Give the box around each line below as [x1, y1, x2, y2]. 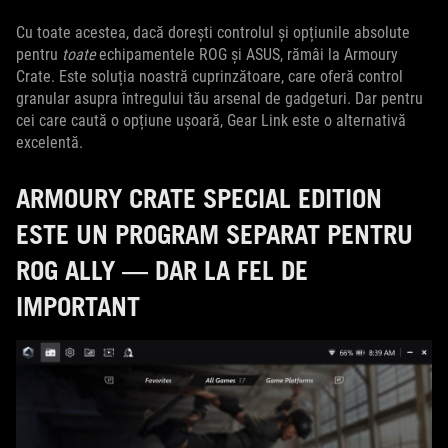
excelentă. [16, 133, 83, 152]
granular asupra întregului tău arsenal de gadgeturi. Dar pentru [16, 89, 423, 108]
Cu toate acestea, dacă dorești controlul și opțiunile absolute [16, 23, 410, 42]
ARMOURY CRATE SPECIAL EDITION [16, 182, 382, 214]
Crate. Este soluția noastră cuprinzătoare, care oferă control [16, 67, 403, 86]
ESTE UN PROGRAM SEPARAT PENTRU [16, 218, 413, 250]
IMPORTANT [16, 290, 140, 322]
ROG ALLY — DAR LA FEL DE [16, 254, 308, 286]
